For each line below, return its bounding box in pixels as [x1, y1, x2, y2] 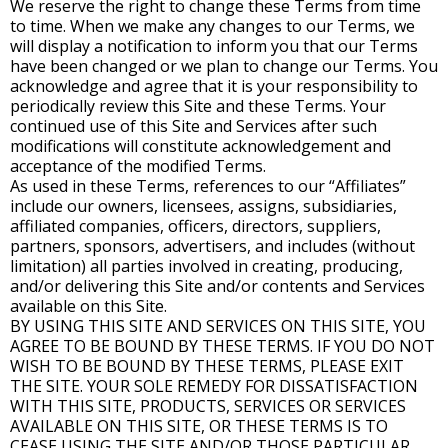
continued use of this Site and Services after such [10, 115, 377, 137]
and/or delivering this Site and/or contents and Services [10, 275, 425, 297]
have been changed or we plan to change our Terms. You [10, 55, 438, 77]
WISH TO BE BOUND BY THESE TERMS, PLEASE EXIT [10, 355, 404, 377]
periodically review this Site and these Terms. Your [10, 95, 386, 117]
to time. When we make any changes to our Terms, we [10, 15, 415, 37]
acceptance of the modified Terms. [10, 155, 266, 177]
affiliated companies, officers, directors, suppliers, [10, 215, 381, 237]
